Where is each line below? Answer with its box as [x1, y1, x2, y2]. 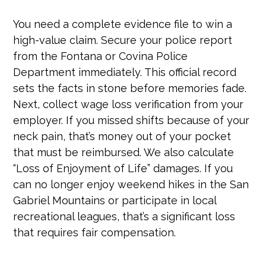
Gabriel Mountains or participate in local [13, 194, 217, 207]
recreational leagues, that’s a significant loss [13, 210, 236, 223]
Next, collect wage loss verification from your [13, 97, 244, 110]
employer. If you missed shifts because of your [13, 113, 250, 126]
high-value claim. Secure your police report [13, 33, 233, 46]
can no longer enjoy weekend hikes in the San [13, 178, 249, 191]
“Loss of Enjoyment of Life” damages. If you [13, 161, 233, 175]
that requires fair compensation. [13, 226, 176, 239]
